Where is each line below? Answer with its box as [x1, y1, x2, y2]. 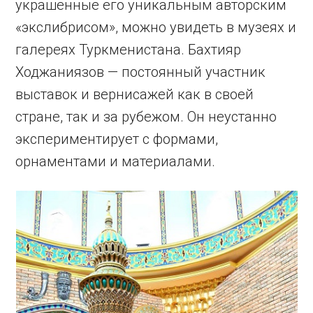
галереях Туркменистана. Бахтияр [15, 41, 242, 59]
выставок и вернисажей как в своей [15, 86, 254, 103]
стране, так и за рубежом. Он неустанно [15, 108, 277, 126]
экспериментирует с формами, [15, 131, 219, 148]
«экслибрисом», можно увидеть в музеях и [15, 19, 297, 36]
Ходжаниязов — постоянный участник [15, 64, 266, 81]
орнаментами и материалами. [15, 153, 216, 170]
